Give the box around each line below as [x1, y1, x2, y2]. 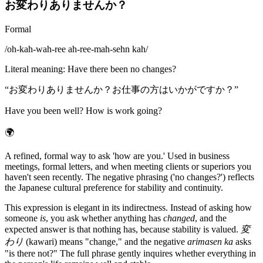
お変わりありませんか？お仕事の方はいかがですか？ [9, 84, 234, 95]
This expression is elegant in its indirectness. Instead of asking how [5, 202, 252, 213]
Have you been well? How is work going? [5, 105, 162, 116]
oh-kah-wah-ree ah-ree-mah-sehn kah [7, 43, 146, 54]
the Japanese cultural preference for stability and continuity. [5, 182, 223, 193]
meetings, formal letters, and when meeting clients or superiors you [5, 161, 251, 171]
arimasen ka [187, 236, 233, 247]
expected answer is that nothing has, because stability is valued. [5, 224, 241, 234]
